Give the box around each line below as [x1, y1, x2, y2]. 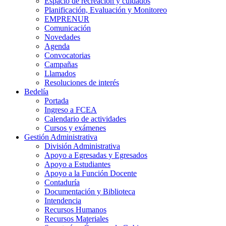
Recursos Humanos [44, 205, 106, 214]
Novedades [44, 32, 80, 41]
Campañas [44, 60, 78, 69]
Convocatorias [44, 50, 90, 60]
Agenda [44, 41, 70, 50]
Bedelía [24, 87, 48, 96]
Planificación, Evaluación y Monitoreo [44, 5, 167, 14]
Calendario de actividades [44, 114, 126, 123]
